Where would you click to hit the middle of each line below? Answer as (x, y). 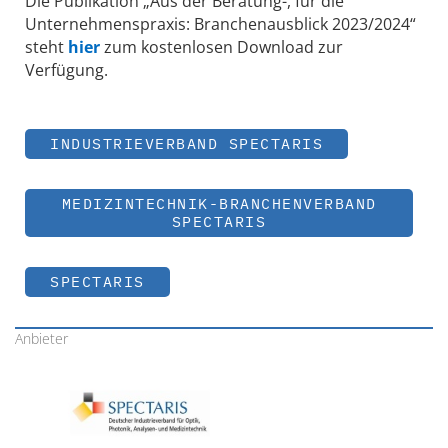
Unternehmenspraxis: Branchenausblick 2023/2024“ (220, 23)
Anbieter (41, 339)
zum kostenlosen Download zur (221, 46)
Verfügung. (66, 69)
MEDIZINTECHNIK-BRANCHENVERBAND (219, 204)
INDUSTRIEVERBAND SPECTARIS (186, 144)
